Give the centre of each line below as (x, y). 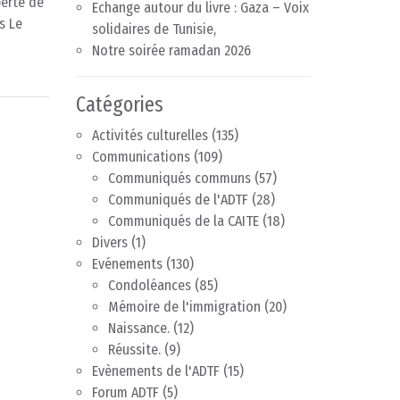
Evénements (127, 264)
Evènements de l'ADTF (156, 371)
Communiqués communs (179, 179)
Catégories (120, 105)
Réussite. (134, 350)
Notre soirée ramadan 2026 (171, 51)
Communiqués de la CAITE (183, 221)
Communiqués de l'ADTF (178, 200)
